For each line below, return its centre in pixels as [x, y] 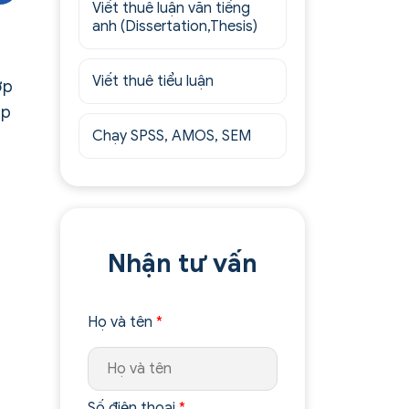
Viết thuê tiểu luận [153, 81]
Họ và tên [122, 322]
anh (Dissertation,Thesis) [175, 26]
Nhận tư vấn [183, 263]
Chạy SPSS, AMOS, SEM [172, 136]
